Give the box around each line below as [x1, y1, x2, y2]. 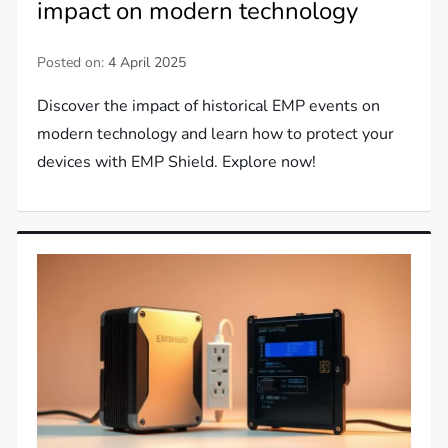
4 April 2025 [108, 52, 187, 72]
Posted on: [37, 52, 109, 72]
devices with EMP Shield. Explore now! [37, 150, 317, 173]
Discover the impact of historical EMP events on [37, 94, 381, 117]
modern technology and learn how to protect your [37, 122, 395, 145]
